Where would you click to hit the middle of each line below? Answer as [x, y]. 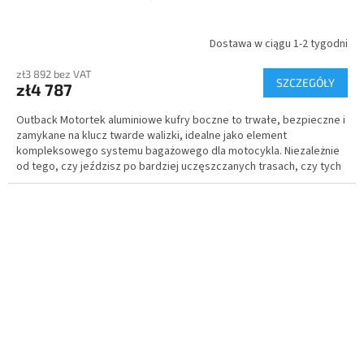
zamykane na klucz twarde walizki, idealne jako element [152, 136]
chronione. [42, 198]
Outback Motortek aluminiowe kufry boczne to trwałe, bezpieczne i [181, 121]
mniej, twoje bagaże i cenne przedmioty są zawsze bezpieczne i [173, 182]
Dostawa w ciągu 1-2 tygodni [279, 43]
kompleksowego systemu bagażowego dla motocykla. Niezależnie [178, 152]
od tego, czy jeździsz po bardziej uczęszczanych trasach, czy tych [179, 167]
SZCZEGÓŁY [305, 83]
